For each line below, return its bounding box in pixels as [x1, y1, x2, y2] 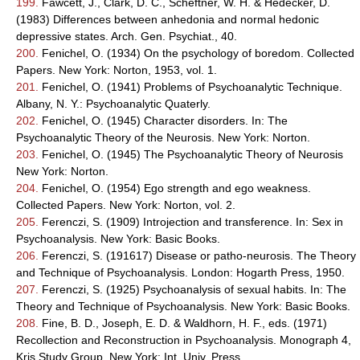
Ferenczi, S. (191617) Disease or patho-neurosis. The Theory [39, 249, 356, 262]
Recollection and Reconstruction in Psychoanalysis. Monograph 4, [16, 333, 351, 346]
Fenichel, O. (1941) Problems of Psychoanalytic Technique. [39, 80, 342, 93]
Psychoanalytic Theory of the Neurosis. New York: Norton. [16, 131, 310, 144]
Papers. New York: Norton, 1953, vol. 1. [16, 63, 217, 76]
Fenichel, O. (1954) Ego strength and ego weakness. [39, 182, 311, 194]
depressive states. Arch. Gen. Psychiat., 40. [16, 30, 237, 43]
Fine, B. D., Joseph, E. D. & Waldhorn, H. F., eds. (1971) [39, 317, 327, 329]
